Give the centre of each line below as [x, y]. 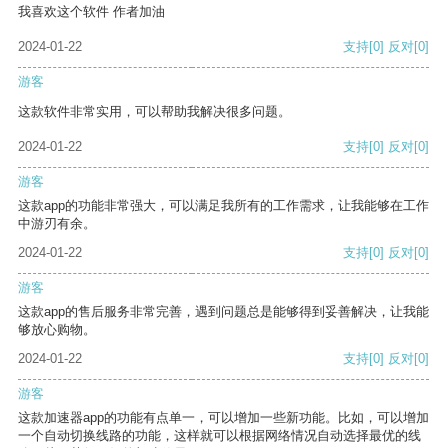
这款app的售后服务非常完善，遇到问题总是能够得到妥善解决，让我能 [223, 312]
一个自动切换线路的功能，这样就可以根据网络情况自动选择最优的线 [219, 436]
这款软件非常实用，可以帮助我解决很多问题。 [154, 112]
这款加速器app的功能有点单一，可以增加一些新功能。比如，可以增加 [223, 418]
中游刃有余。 [57, 224]
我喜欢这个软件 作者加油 [91, 12]
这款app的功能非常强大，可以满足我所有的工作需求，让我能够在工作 [223, 206]
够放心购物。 [57, 330]
